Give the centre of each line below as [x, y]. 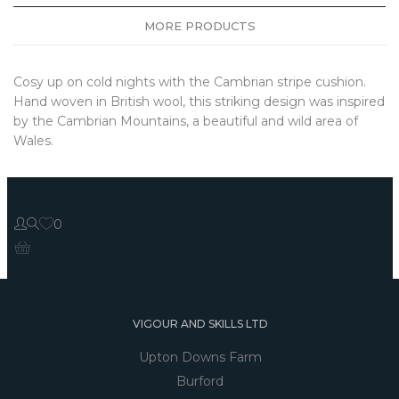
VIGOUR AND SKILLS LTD [200, 323]
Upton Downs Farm [200, 357]
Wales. [33, 140]
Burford [200, 381]
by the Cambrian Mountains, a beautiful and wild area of [186, 121]
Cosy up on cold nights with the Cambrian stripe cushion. [190, 81]
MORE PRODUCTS [199, 25]
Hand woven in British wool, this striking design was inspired [199, 101]
